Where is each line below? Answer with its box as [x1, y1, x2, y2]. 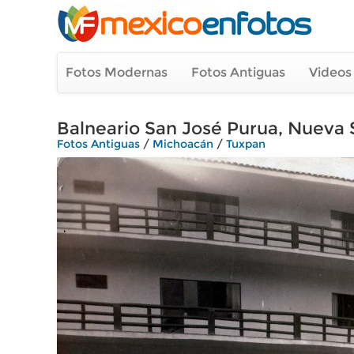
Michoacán [153, 137, 213, 151]
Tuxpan [226, 137, 265, 151]
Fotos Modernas [66, 65, 168, 80]
